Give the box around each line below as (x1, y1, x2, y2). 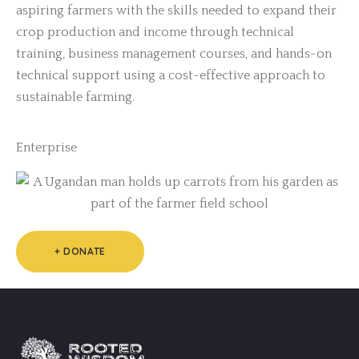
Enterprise (16, 139, 77, 155)
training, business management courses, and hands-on (16, 46, 332, 61)
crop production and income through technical (16, 24, 294, 39)
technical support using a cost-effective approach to (16, 67, 325, 83)
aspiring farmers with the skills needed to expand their (16, 2, 337, 18)
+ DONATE (54, 244, 106, 257)
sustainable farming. (16, 89, 135, 104)
